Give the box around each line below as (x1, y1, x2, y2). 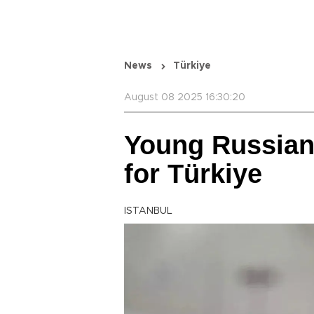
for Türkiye (124, 159, 262, 189)
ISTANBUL (124, 206, 172, 216)
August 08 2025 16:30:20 (124, 93, 245, 102)
